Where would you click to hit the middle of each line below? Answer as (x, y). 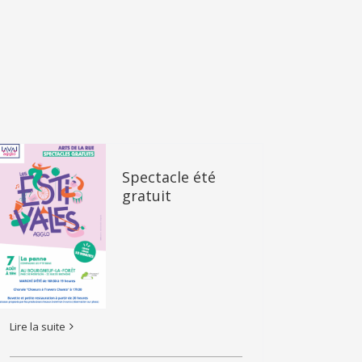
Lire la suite (38, 326)
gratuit (147, 196)
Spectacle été (169, 177)
